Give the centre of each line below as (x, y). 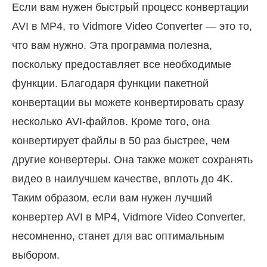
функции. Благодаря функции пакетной (110, 84)
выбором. (36, 255)
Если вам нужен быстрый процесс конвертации (130, 7)
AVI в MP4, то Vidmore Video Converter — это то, (132, 27)
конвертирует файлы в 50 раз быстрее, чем (121, 141)
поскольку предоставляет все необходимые (122, 65)
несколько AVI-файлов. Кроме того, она (111, 122)
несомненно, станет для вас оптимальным (118, 236)
